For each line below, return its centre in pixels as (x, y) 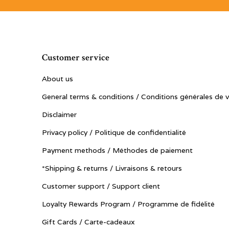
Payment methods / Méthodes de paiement (117, 150)
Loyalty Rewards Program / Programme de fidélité (128, 204)
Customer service (76, 58)
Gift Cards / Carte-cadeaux (88, 222)
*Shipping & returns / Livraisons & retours (112, 168)
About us (58, 79)
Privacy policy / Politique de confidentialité (114, 132)
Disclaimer (59, 114)
